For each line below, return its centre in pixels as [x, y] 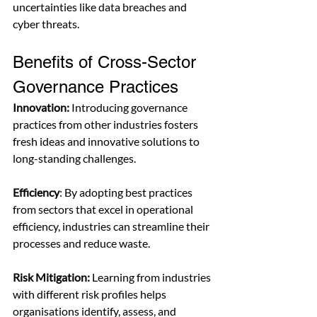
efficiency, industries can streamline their [112, 226]
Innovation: [41, 108]
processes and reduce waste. [81, 243]
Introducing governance [129, 108]
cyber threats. [46, 24]
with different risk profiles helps [91, 294]
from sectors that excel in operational [104, 209]
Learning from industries [151, 277]
